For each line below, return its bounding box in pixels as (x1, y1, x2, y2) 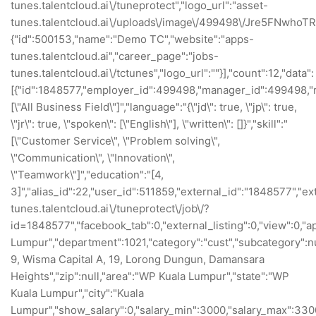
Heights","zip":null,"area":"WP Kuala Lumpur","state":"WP (11, 269, 289, 283)
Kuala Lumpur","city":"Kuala (11, 286, 144, 300)
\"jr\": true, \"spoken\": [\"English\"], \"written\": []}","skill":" (11, 117, 288, 130)
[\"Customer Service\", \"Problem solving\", (11, 134, 220, 147)
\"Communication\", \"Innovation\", (11, 151, 175, 164)
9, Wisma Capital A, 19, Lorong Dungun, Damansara (11, 253, 265, 266)
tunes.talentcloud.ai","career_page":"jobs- (11, 49, 219, 63)
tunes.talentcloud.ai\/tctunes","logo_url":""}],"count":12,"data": (11, 66, 314, 80)
